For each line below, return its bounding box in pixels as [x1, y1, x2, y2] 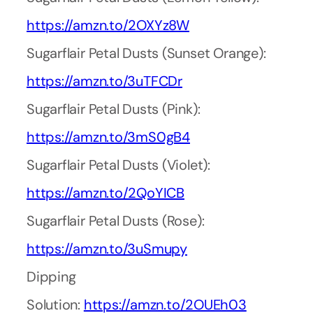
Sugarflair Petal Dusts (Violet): [27, 156, 210, 175]
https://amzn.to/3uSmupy [27, 240, 187, 259]
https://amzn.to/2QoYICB [27, 184, 184, 203]
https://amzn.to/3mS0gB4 [27, 128, 190, 147]
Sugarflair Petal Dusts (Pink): [27, 100, 201, 119]
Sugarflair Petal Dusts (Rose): [27, 212, 205, 231]
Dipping [27, 268, 76, 286]
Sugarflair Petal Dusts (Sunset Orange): [27, 44, 266, 63]
